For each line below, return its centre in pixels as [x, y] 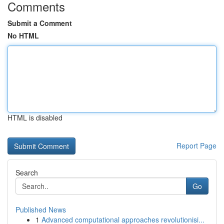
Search [27, 172]
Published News [41, 209]
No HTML [23, 35]
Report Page [196, 145]
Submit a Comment [40, 23]
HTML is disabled [35, 117]
